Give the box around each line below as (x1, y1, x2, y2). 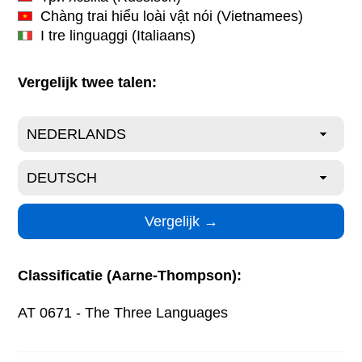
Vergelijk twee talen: (18, 74, 158, 90)
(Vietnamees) (213, 8, 304, 25)
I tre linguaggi (40, 27, 128, 44)
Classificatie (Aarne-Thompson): (18, 267, 242, 284)
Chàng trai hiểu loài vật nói (40, 8, 213, 25)
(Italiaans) (128, 27, 196, 44)
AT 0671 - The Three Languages (18, 304, 229, 321)
